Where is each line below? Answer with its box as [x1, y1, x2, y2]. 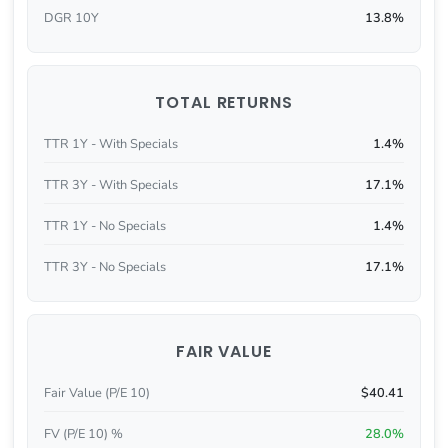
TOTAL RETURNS [154, 91, 294, 115]
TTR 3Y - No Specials [43, 257, 166, 276]
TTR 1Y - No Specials [43, 216, 166, 235]
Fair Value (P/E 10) [43, 384, 150, 403]
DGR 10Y [43, 8, 99, 27]
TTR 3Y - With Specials [43, 176, 178, 195]
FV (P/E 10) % [43, 425, 123, 444]
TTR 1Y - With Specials [43, 135, 178, 154]
